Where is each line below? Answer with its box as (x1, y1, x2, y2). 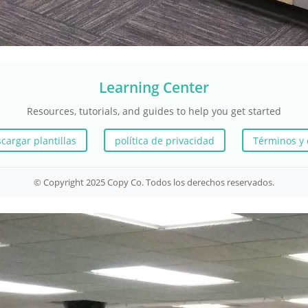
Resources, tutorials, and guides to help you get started (27, 104, 281, 118)
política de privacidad (115, 133, 214, 147)
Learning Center (99, 77, 209, 97)
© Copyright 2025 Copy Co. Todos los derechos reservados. (34, 176, 274, 189)
